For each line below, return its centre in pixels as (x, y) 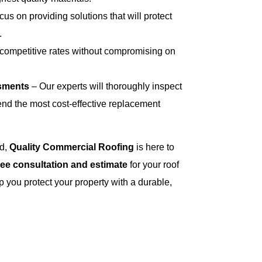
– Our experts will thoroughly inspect (106, 86)
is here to (154, 147)
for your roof (154, 165)
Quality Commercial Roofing (72, 147)
